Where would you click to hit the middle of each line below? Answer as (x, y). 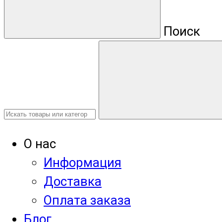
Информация (83, 162)
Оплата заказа (87, 200)
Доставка (73, 181)
